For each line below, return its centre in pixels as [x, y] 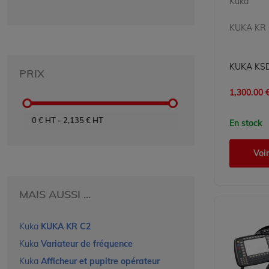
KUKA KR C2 [66, 226]
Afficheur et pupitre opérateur [100, 261]
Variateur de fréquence [87, 244]
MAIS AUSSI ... [55, 194]
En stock [246, 123]
